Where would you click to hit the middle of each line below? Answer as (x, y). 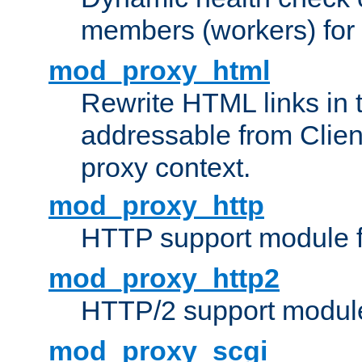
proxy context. (166, 168)
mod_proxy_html (159, 71)
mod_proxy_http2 (164, 278)
